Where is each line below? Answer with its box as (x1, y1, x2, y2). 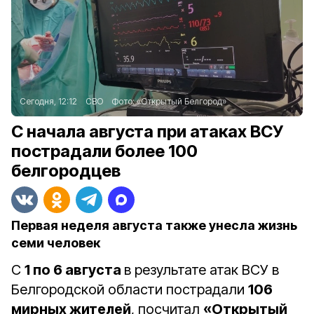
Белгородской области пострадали (11, 281, 248, 298)
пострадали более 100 (11, 141, 198, 161)
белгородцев (11, 161, 121, 181)
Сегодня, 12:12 (20, 96, 77, 107)
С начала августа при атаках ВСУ (11, 121, 283, 142)
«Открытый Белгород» (137, 96, 226, 107)
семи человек (11, 235, 100, 250)
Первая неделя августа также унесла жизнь (11, 218, 297, 233)
